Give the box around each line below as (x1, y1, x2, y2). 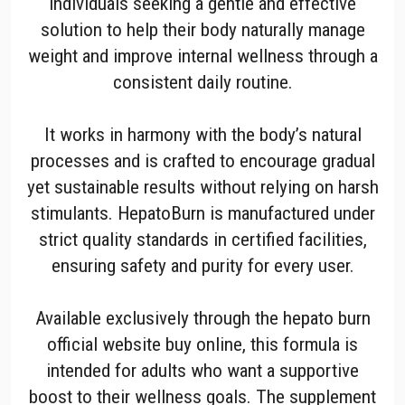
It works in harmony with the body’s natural (43, 122, 362, 146)
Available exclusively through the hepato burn (34, 306, 371, 329)
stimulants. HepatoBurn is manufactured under (30, 201, 375, 224)
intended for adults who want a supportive (46, 358, 359, 381)
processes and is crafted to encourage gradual (30, 148, 375, 172)
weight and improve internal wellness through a (27, 43, 378, 67)
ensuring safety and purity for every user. (51, 253, 354, 277)
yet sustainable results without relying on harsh (26, 174, 379, 198)
